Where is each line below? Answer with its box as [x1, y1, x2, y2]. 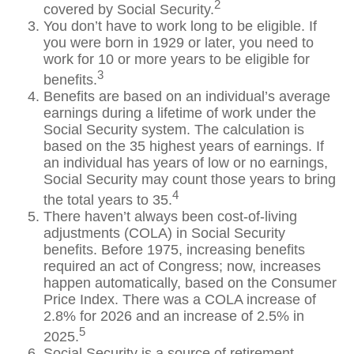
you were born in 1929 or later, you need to [43, 35, 314, 51]
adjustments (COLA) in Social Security [43, 225, 285, 241]
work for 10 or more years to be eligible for [43, 51, 310, 67]
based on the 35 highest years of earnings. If [43, 138, 324, 154]
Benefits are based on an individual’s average [43, 88, 330, 104]
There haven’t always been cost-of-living [43, 209, 297, 224]
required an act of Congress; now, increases [43, 258, 321, 274]
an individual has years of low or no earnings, [43, 155, 328, 171]
